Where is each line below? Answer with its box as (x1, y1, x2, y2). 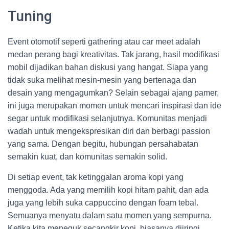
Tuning (8, 8, 52, 25)
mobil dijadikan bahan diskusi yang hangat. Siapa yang (8, 63, 208, 72)
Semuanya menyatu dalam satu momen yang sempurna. (8, 211, 212, 220)
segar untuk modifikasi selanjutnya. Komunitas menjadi (8, 114, 207, 123)
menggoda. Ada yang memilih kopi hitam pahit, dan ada (8, 186, 209, 194)
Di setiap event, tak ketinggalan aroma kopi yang (8, 173, 184, 181)
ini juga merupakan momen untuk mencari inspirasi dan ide (8, 101, 221, 110)
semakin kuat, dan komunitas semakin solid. (8, 152, 167, 161)
